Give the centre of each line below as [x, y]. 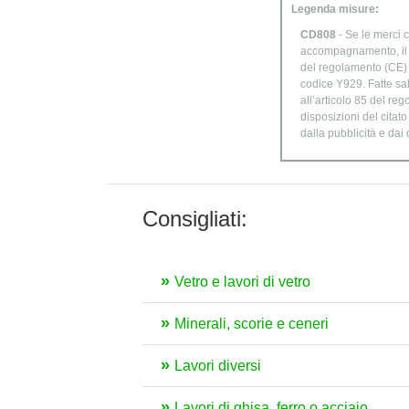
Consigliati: [195, 219]
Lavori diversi [218, 366]
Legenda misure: [335, 9]
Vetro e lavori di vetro [242, 282]
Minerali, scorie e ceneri [252, 324]
